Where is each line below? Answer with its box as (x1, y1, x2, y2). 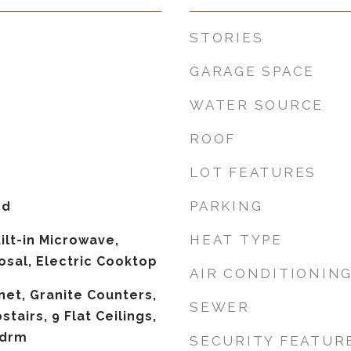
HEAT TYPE (190, 232, 283, 248)
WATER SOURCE (190, 97, 324, 113)
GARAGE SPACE (190, 63, 315, 79)
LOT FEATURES (190, 165, 317, 180)
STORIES (190, 30, 264, 45)
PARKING (190, 198, 263, 214)
